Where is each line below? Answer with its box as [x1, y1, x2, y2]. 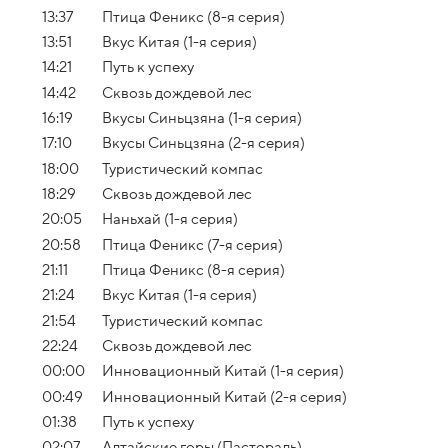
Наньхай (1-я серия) [102, 211, 238, 228]
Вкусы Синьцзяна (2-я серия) [102, 135, 305, 152]
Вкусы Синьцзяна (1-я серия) [102, 109, 302, 126]
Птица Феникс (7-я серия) [102, 236, 283, 253]
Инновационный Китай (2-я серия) [102, 388, 347, 405]
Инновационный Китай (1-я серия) [102, 363, 344, 380]
